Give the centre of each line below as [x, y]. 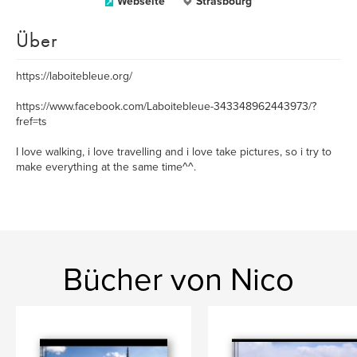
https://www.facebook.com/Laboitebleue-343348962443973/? [166, 106]
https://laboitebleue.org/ [74, 76]
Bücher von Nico [178, 280]
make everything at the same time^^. [106, 167]
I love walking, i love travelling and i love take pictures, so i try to [174, 152]
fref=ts [31, 122]
